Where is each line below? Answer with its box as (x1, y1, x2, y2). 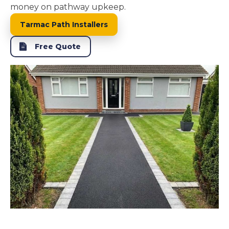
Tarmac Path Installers (20, 19, 108, 29)
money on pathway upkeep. (10, 2, 126, 12)
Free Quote (35, 41, 81, 51)
